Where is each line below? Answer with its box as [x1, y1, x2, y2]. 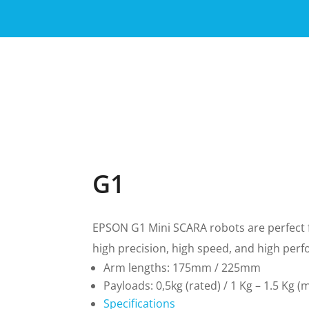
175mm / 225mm [172, 260, 261, 276]
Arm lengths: [103, 260, 173, 276]
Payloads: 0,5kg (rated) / [103, 278, 231, 294]
